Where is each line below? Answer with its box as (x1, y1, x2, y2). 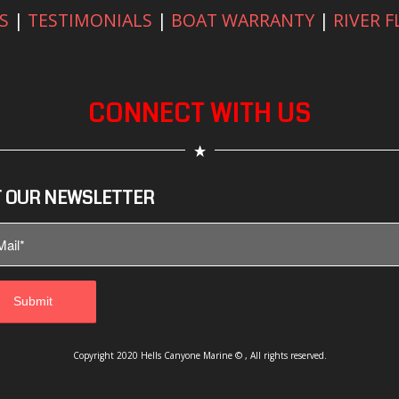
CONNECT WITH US (88, 96, 311, 133)
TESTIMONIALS (27, 7, 152, 32)
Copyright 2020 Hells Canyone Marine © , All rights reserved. (72, 348, 327, 362)
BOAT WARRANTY (170, 7, 314, 32)
